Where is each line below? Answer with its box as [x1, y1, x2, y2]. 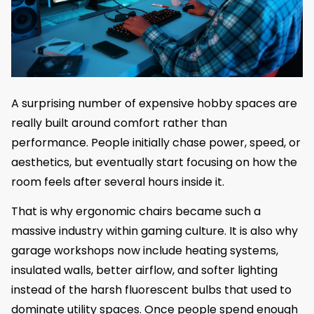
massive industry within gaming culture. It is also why [11, 223, 298, 240]
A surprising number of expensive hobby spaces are [11, 95, 297, 111]
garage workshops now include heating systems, [11, 243, 278, 259]
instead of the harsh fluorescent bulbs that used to [11, 282, 292, 299]
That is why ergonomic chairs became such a [11, 203, 261, 220]
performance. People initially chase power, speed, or [11, 134, 301, 151]
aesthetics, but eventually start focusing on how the [11, 153, 297, 170]
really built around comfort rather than [11, 114, 227, 131]
